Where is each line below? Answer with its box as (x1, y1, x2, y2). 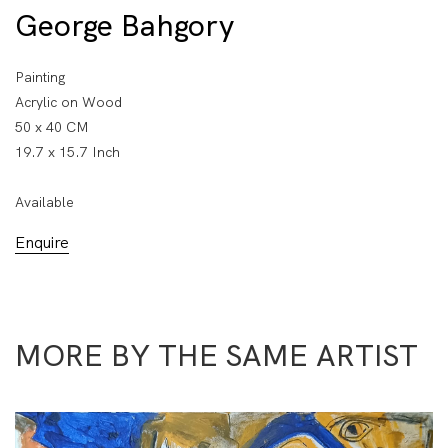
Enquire (15, 231, 69, 253)
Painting (15, 67, 66, 86)
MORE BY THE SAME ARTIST (15, 335, 418, 375)
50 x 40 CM (15, 117, 89, 136)
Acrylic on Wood (15, 92, 122, 111)
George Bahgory (15, 5, 234, 45)
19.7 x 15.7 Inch (15, 142, 120, 161)
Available (15, 192, 74, 211)
